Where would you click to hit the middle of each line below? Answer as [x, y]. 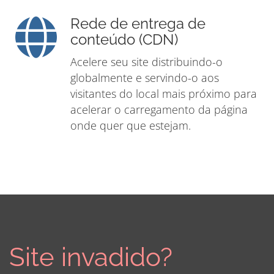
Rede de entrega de [138, 24]
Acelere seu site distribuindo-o [146, 62]
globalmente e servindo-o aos [145, 78]
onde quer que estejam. [131, 126]
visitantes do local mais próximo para [164, 94]
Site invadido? [91, 257]
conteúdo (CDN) [124, 40]
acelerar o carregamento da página [159, 110]
